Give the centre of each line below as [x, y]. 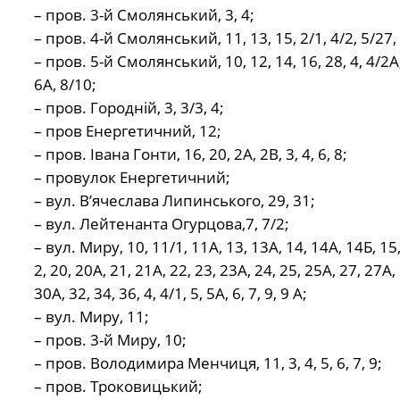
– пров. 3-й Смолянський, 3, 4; [144, 15]
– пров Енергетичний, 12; [127, 131]
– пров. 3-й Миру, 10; [110, 340]
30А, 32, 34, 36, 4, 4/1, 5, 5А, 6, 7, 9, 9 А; [170, 294]
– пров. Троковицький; [118, 387]
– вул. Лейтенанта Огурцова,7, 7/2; [161, 224]
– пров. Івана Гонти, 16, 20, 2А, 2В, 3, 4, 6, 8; [190, 154]
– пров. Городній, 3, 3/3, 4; [129, 108]
